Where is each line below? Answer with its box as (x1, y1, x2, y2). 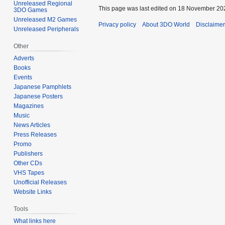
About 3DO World (142, 21, 190, 28)
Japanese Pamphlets (14, 83, 72, 91)
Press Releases (14, 131, 57, 139)
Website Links (14, 188, 52, 196)
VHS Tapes (14, 169, 45, 177)
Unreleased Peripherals (14, 26, 79, 33)
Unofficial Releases (14, 179, 67, 186)
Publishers (14, 150, 43, 158)
